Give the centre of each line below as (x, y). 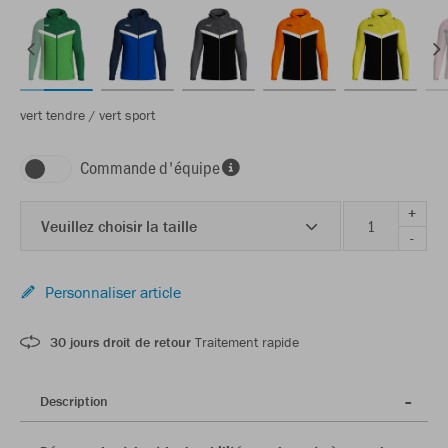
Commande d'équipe (150, 166)
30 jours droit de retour (120, 341)
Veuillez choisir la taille (119, 225)
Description (74, 400)
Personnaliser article (113, 291)
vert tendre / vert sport (87, 114)
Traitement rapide (245, 341)
